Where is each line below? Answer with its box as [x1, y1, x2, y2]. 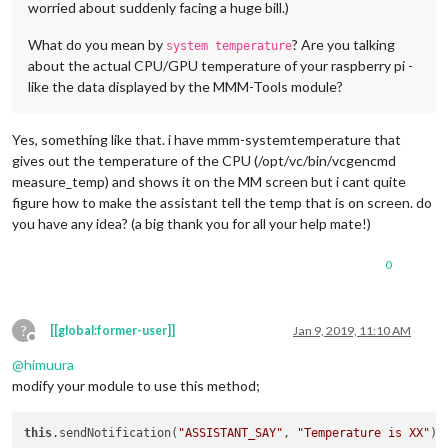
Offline [31, 336, 69, 352]
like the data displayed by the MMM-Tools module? [28, 77, 343, 95]
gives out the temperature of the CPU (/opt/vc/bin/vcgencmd [12, 151, 396, 169]
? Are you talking [292, 35, 395, 53]
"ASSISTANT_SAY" [178, 426, 284, 440]
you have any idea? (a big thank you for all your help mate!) [12, 214, 371, 232]
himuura [24, 355, 74, 373]
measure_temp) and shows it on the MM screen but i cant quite [12, 172, 406, 190]
